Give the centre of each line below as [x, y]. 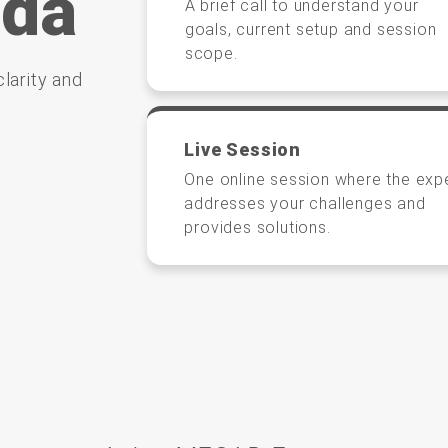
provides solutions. [257, 227]
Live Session [242, 149]
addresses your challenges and [305, 203]
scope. [211, 53]
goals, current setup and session [310, 29]
